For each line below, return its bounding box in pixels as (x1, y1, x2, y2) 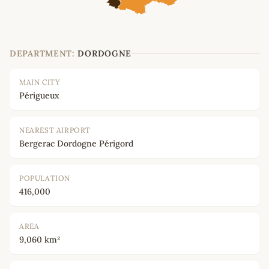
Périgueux (19, 90, 59, 101)
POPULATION (19, 174, 70, 183)
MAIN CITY (19, 77, 61, 87)
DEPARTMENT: (10, 48, 75, 59)
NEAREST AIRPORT (19, 125, 91, 135)
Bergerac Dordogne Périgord (19, 138, 133, 150)
